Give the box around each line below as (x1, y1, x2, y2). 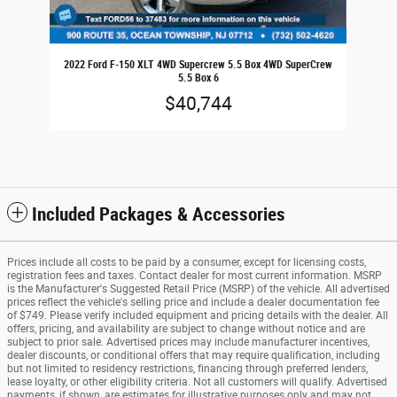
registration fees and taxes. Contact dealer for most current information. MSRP (7, 269, 382, 282)
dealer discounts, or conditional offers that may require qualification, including (7, 348, 380, 362)
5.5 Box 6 (177, 70, 219, 83)
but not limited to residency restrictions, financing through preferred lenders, (7, 362, 368, 375)
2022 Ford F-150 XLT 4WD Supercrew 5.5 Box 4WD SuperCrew (64, 57, 333, 70)
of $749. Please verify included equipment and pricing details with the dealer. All (7, 308, 388, 322)
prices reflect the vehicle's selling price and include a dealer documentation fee (7, 295, 379, 308)
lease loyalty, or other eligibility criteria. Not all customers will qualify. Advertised (7, 375, 387, 388)
